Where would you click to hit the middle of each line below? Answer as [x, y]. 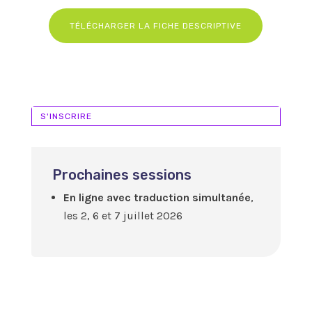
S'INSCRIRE [66, 116]
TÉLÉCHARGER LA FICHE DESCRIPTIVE [156, 26]
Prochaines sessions [122, 175]
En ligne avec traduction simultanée [157, 198]
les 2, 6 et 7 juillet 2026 [123, 216]
